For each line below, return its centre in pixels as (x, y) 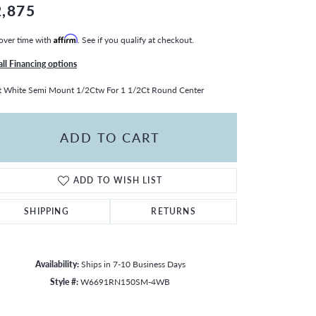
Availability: (57, 263)
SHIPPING (47, 211)
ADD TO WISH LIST (118, 180)
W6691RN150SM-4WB (125, 281)
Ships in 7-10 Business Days (133, 263)
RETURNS (174, 211)
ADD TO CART (110, 138)
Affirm (66, 38)
